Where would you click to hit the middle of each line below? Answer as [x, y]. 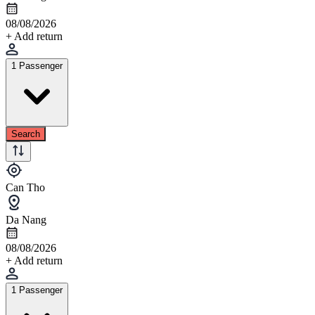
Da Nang [26, 219]
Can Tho [25, 187]
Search [26, 134]
